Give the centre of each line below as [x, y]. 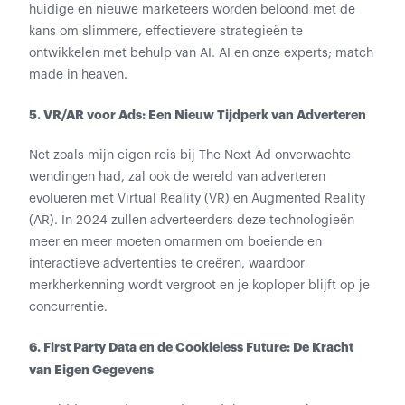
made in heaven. [78, 75]
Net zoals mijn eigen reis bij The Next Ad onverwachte [190, 155]
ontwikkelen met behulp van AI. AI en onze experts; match [201, 53]
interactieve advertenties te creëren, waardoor [167, 264]
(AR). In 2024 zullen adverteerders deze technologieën [192, 221]
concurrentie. [68, 307]
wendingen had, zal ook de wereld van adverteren [177, 177]
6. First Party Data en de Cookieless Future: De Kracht [191, 347]
